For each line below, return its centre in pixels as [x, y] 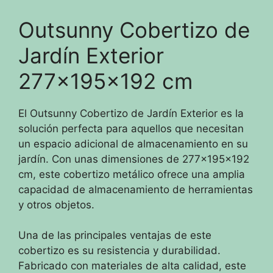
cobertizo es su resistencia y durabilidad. [119, 251]
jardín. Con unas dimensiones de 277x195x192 [134, 159]
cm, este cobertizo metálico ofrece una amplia [132, 174]
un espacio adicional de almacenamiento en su [133, 144]
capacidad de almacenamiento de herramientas [136, 189]
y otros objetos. [56, 204]
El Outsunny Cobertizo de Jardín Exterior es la [131, 113]
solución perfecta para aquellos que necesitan [131, 128]
